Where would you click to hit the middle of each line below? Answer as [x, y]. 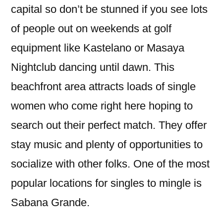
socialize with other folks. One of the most [110, 164]
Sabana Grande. [50, 202]
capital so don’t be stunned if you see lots [109, 9]
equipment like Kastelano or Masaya [98, 48]
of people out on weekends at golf [91, 28]
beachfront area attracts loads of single [103, 86]
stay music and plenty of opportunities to [107, 144]
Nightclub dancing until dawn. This [93, 67]
